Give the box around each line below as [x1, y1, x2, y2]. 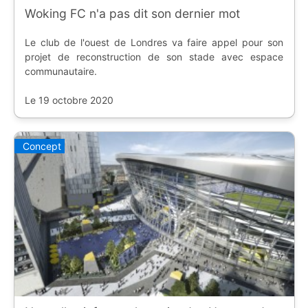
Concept [22, 140, 61, 153]
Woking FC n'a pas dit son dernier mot [24, 6, 240, 21]
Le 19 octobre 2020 [24, 94, 113, 107]
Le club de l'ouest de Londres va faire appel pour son [24, 36, 283, 49]
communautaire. [24, 65, 97, 78]
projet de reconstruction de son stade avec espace [24, 51, 283, 63]
